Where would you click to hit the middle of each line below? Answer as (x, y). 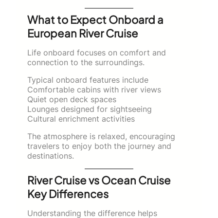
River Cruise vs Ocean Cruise (99, 180)
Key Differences (68, 193)
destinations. (51, 155)
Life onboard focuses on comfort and (97, 52)
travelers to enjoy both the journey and (99, 146)
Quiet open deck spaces (72, 99)
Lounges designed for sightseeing (90, 109)
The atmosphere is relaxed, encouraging (101, 136)
